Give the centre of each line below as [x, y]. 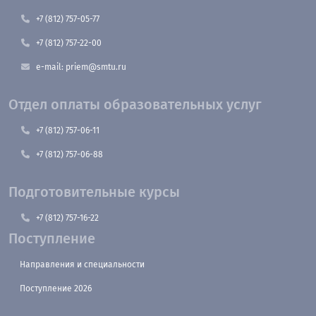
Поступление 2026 [56, 288]
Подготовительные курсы [94, 192]
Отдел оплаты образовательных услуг [135, 104]
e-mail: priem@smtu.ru [81, 67]
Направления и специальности [82, 265]
